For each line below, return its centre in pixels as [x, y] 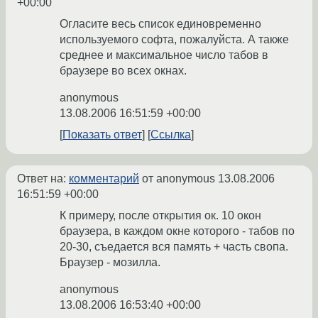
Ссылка [171, 135]
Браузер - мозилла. [110, 263]
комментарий [104, 179]
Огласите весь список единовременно [160, 24]
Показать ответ [102, 135]
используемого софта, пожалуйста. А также [174, 40]
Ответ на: [43, 179]
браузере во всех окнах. [123, 71]
